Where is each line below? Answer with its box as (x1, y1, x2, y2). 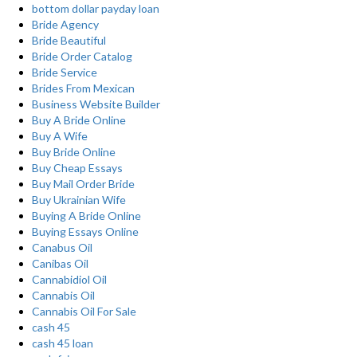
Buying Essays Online (32, 225, 139, 238)
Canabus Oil (32, 241, 92, 254)
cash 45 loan (32, 336, 93, 350)
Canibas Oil (32, 257, 88, 270)
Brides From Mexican (32, 81, 135, 95)
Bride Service (32, 65, 97, 79)
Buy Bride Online (32, 145, 116, 159)
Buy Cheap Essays (32, 161, 123, 175)
